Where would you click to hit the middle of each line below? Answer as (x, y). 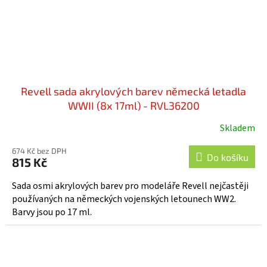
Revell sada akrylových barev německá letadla (133, 91)
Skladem (237, 128)
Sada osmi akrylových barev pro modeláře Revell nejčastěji (130, 186)
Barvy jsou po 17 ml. (52, 212)
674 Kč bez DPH (39, 151)
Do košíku (228, 157)
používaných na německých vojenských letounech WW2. (124, 199)
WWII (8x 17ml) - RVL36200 (133, 106)
